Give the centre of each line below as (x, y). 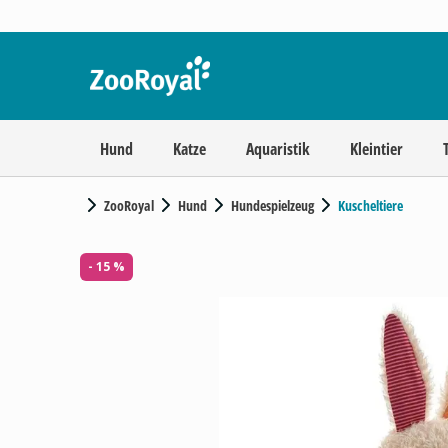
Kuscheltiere (370, 205)
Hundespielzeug (272, 205)
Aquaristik (278, 149)
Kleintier (376, 149)
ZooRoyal (129, 205)
